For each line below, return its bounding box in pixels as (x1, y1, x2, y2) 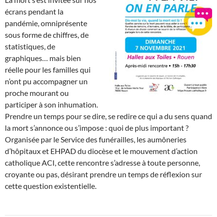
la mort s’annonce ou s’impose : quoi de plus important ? (5, 123, 188, 132)
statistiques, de (5, 41, 55, 51)
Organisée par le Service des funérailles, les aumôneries (5, 134, 186, 144)
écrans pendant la (5, 6, 63, 16)
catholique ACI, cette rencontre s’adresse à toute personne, (5, 157, 200, 167)
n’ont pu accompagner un (5, 76, 88, 86)
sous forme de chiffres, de (5, 30, 89, 39)
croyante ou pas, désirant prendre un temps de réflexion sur (5, 169, 202, 179)
